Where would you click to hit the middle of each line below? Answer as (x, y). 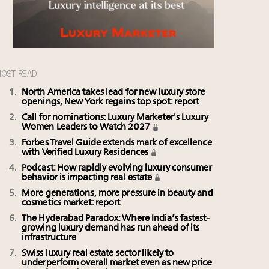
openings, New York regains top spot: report (110, 102)
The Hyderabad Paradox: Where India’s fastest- (116, 219)
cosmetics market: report (71, 203)
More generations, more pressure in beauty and (117, 194)
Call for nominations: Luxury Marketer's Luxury (115, 118)
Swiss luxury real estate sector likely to (98, 254)
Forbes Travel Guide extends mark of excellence (117, 143)
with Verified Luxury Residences (86, 153)
